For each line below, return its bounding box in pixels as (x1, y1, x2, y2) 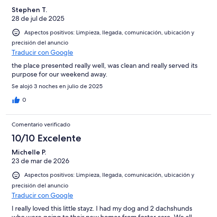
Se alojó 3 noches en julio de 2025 (12, 82, 103, 91)
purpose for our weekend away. (12, 70, 108, 79)
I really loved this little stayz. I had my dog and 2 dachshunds (12, 203, 192, 213)
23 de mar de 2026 (12, 156, 69, 166)
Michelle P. (12, 148, 46, 157)
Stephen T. (12, 5, 47, 15)
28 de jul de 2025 (12, 14, 64, 23)
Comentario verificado (12, 121, 70, 129)
